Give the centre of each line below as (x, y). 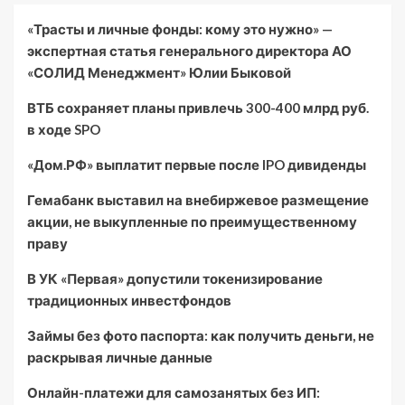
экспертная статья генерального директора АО (189, 51)
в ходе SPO (64, 129)
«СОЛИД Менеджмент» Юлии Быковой (159, 72)
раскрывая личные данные (120, 357)
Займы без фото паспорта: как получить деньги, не (201, 335)
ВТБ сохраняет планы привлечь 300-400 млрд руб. (198, 108)
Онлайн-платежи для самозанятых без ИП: (174, 392)
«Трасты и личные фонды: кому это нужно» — (180, 29)
